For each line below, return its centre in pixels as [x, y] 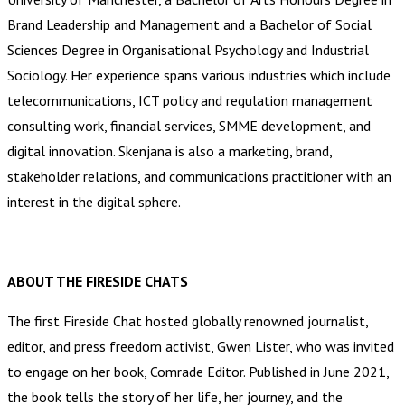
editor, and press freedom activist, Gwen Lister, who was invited [201, 346]
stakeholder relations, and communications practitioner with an [199, 176]
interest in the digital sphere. [94, 201]
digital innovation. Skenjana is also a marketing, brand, [170, 151]
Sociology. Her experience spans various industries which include [199, 75]
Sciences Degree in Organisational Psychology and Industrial [188, 49]
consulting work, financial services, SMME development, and [189, 125]
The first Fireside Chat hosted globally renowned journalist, [188, 320]
